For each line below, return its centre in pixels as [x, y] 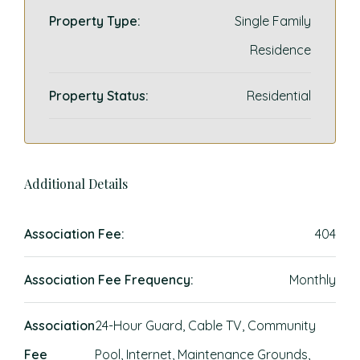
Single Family [273, 21]
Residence [280, 50]
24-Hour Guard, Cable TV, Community [205, 325]
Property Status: [99, 96]
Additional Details [76, 184]
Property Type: [95, 21]
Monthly [313, 280]
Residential [279, 96]
